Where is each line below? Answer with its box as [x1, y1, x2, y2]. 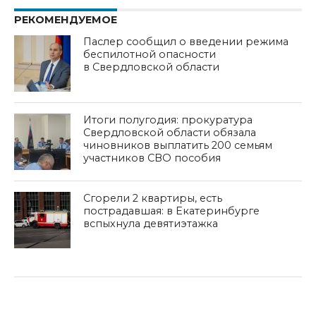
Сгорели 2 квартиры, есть [83, 191, 223, 205]
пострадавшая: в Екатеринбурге [83, 204, 260, 217]
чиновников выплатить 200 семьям [83, 138, 273, 152]
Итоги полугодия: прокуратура [83, 113, 253, 126]
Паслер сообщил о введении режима [83, 35, 289, 48]
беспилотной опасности [83, 47, 217, 61]
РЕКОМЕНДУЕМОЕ [13, 13, 117, 26]
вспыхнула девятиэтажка [83, 217, 219, 230]
